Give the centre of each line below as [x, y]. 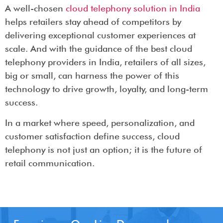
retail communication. [50, 163]
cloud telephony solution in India [133, 8]
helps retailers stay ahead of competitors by [93, 22]
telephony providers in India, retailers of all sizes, [105, 62]
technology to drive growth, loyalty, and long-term [107, 89]
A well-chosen [35, 8]
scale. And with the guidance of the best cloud [99, 49]
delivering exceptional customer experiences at [100, 35]
